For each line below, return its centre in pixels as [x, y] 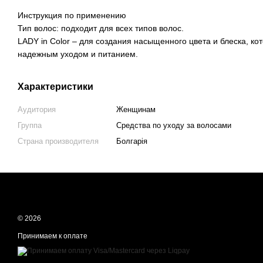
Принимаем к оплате [53, 236]
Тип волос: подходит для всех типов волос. [101, 28]
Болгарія [132, 141]
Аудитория [37, 110]
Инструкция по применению [72, 16]
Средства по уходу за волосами [174, 126]
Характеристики [55, 87]
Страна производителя [58, 141]
